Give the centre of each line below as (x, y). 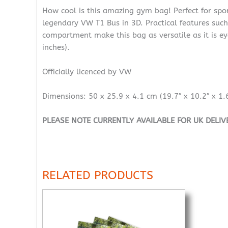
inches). (56, 47)
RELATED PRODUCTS (98, 175)
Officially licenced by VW (87, 72)
